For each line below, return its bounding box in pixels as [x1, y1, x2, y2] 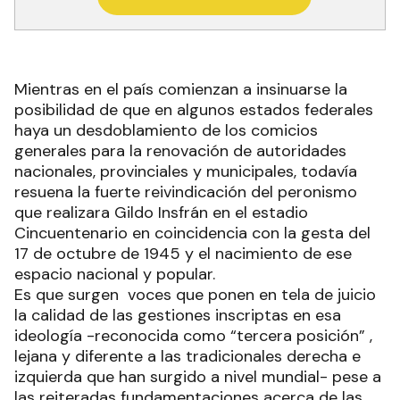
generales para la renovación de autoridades [14, 140, 346, 162]
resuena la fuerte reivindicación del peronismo [14, 181, 357, 204]
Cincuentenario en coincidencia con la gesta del [14, 222, 371, 245]
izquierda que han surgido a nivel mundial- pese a [14, 366, 381, 388]
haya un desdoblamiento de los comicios [14, 120, 318, 142]
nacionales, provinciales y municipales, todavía [14, 161, 357, 183]
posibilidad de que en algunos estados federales [14, 99, 373, 121]
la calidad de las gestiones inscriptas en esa [14, 304, 341, 327]
